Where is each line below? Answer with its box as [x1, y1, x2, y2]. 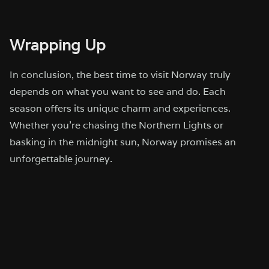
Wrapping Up [10, 35, 106, 55]
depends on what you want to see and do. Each [10, 85, 226, 98]
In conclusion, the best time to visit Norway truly [10, 68, 231, 81]
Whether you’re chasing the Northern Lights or [10, 118, 223, 131]
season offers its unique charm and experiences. [10, 101, 231, 115]
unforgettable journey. [10, 152, 112, 165]
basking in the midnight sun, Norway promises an [10, 135, 236, 148]
